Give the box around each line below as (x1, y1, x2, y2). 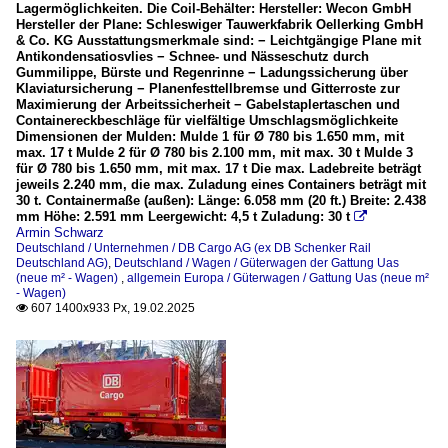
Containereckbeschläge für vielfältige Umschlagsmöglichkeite (16, 113, 398, 129)
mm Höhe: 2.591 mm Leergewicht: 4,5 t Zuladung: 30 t (16, 209, 354, 225)
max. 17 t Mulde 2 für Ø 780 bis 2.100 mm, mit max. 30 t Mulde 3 (16, 145, 413, 161)
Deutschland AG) (16, 256, 108, 271)
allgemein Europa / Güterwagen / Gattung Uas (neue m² (127, 271, 429, 286)
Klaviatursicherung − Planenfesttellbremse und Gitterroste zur (16, 81, 400, 97)
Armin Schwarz (16, 225, 104, 241)
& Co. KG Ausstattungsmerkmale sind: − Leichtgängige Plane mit (16, 33, 421, 49)
